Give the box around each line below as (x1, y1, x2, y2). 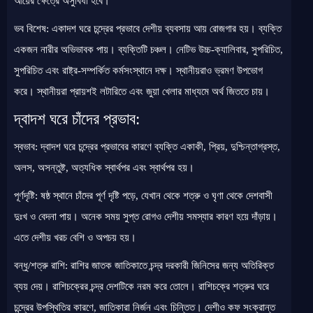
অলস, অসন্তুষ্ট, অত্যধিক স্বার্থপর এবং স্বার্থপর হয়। (14, 162, 194, 173)
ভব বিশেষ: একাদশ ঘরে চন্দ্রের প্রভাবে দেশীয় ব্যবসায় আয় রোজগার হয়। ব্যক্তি (14, 23, 282, 34)
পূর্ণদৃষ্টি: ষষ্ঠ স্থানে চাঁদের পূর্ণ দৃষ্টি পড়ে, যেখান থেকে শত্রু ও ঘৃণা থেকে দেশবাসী (14, 190, 272, 201)
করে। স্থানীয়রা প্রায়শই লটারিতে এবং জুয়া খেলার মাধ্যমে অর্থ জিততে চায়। (14, 86, 270, 97)
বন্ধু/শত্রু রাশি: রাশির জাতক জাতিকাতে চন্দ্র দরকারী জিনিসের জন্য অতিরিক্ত (14, 260, 274, 271)
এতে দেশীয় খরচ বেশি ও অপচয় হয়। (14, 232, 136, 243)
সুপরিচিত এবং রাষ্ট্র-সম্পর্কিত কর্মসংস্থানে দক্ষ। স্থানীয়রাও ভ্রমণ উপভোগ (14, 65, 263, 76)
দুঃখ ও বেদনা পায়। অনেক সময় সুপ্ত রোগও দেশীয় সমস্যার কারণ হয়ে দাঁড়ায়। (14, 211, 277, 222)
